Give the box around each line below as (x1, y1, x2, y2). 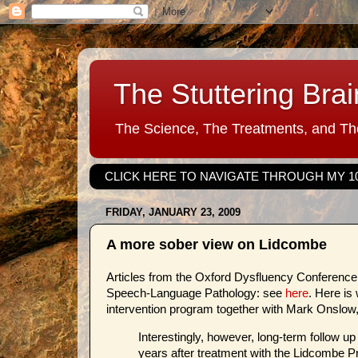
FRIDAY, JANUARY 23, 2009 (105, 206, 241, 219)
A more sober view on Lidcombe (106, 236, 327, 253)
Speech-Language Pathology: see (106, 287, 285, 300)
